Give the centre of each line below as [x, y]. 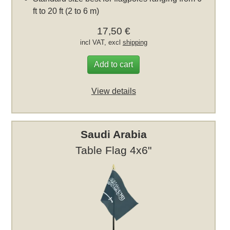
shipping [135, 43]
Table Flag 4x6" [114, 150]
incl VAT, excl [101, 43]
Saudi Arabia [113, 135]
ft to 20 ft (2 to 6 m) [66, 11]
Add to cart [114, 65]
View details [113, 91]
